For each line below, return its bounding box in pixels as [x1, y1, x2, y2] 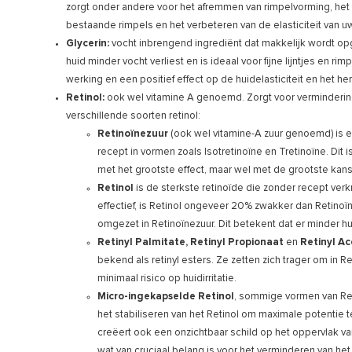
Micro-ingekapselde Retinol [97, 291, 234, 302]
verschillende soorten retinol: [66, 110, 200, 121]
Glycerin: [66, 38, 109, 49]
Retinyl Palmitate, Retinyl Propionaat [97, 236, 284, 247]
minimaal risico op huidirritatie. [97, 273, 236, 284]
